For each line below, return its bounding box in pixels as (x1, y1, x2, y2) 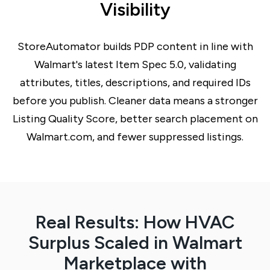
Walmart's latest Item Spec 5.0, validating (34, 57, 236, 71)
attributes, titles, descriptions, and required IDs (19, 75, 251, 89)
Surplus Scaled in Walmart (28, 231, 242, 254)
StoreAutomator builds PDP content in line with (17, 39, 253, 53)
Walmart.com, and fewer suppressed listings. (27, 130, 243, 143)
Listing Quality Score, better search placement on (12, 111, 258, 125)
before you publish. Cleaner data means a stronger (12, 93, 258, 107)
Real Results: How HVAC (36, 210, 234, 233)
